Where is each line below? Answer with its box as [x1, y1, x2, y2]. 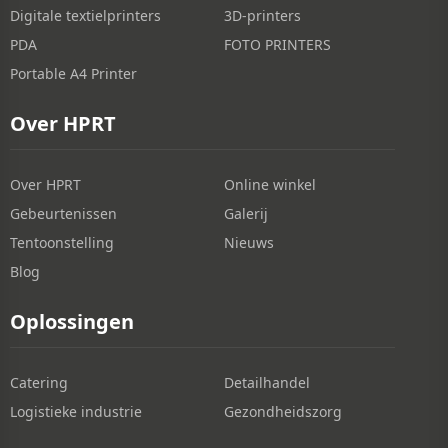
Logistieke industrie [10, 401, 142, 421]
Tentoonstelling [10, 232, 114, 252]
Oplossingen [10, 307, 134, 335]
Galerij [224, 203, 268, 223]
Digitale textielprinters [10, 5, 161, 25]
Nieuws [224, 232, 274, 252]
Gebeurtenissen [10, 203, 117, 223]
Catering [10, 372, 68, 392]
